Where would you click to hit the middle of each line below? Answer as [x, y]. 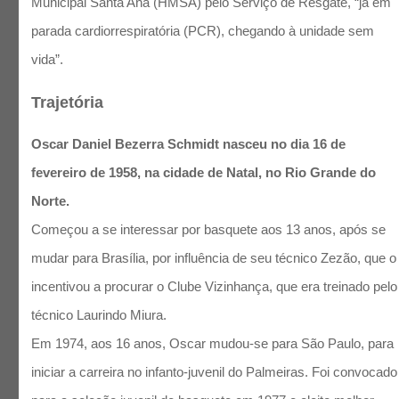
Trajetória [68, 103]
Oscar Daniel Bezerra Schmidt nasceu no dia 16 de [189, 144]
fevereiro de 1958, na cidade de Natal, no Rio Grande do [204, 173]
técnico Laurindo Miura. [99, 315]
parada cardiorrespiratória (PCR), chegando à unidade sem [203, 31]
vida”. [48, 59]
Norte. [53, 201]
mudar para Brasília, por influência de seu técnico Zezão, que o [214, 258]
